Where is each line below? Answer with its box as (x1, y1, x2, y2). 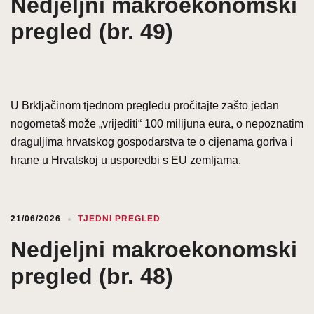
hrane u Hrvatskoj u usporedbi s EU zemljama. (11, 153, 241, 166)
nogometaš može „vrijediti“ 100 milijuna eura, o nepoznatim (11, 117, 303, 130)
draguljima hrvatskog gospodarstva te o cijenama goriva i (11, 135, 293, 148)
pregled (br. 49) (11, 18, 173, 44)
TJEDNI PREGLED (78, 213, 161, 224)
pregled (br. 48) (11, 263, 173, 289)
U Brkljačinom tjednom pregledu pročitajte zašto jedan (11, 99, 279, 111)
